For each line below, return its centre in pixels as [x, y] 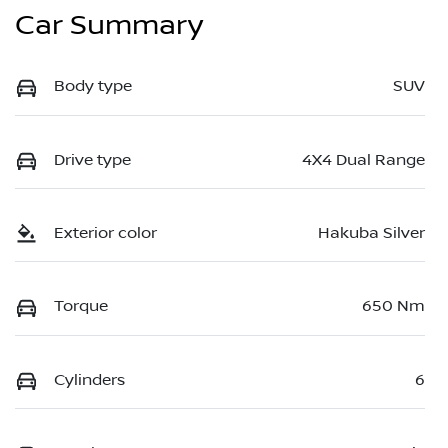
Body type [93, 86]
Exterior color [105, 233]
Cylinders [89, 379]
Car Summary [109, 26]
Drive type [92, 159]
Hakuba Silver [371, 233]
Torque [81, 306]
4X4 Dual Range [363, 159]
